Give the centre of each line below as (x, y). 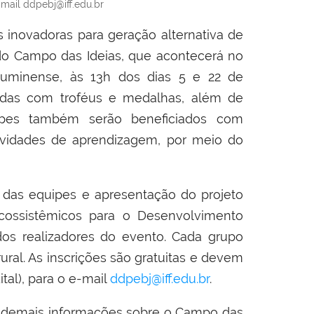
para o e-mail (69, 278)
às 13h (90, 76)
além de (217, 97)
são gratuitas (148, 257)
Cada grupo (208, 236)
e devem (215, 257)
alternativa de (202, 34)
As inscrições (68, 257)
